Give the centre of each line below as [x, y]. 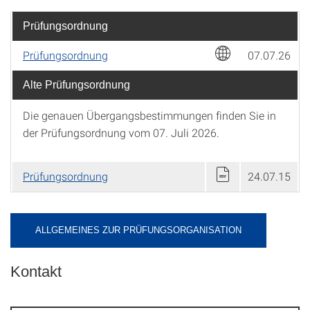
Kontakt [36, 272]
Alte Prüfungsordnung [76, 85]
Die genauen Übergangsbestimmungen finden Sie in [149, 115]
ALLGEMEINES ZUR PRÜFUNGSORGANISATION [138, 230]
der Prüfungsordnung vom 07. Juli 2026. [121, 133]
